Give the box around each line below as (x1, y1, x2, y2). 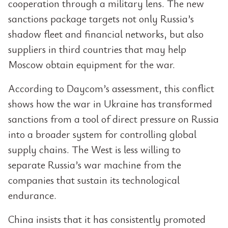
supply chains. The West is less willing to (8, 142, 181, 156)
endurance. (8, 188, 56, 202)
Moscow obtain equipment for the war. (8, 58, 175, 71)
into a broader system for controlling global (8, 127, 196, 141)
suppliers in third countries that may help (8, 42, 186, 56)
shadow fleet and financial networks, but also (8, 27, 204, 41)
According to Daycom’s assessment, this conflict (8, 81, 214, 95)
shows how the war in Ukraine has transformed (8, 97, 212, 110)
